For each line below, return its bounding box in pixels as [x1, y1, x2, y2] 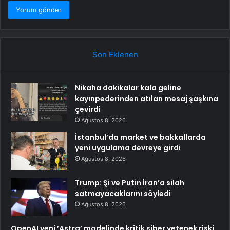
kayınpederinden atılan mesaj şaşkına [75, 93, 218, 104]
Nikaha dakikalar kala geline [75, 83, 181, 93]
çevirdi [75, 104, 101, 115]
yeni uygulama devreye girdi [75, 143, 181, 154]
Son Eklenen [92, 50, 138, 60]
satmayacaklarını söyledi [75, 188, 171, 199]
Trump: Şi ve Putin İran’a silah [75, 178, 184, 188]
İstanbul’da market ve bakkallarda [75, 132, 206, 143]
